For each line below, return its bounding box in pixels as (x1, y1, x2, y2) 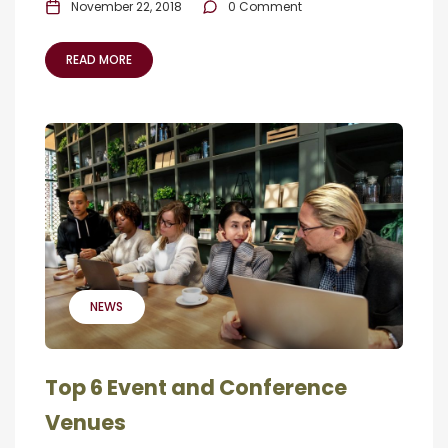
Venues (45, 408, 126, 438)
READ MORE (66, 50, 132, 68)
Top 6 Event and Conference (45, 373, 347, 403)
